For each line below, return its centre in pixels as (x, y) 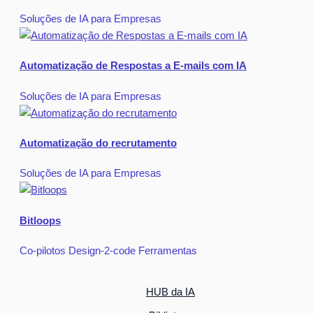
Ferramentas (168, 251)
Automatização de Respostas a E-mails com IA (133, 66)
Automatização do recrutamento (98, 144)
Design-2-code (102, 251)
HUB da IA (170, 292)
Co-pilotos (43, 251)
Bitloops (40, 220)
